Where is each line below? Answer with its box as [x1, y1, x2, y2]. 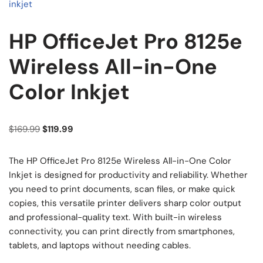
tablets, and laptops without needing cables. [9, 239, 191, 251]
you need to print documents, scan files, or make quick [9, 183, 235, 195]
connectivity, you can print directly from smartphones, [9, 225, 235, 237]
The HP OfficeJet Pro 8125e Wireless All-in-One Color [9, 154, 231, 167]
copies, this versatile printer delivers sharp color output [9, 197, 241, 209]
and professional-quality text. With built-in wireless [9, 211, 222, 223]
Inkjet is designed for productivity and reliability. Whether [9, 168, 248, 181]
